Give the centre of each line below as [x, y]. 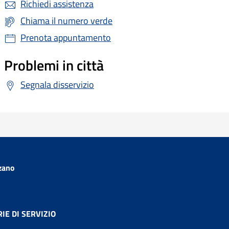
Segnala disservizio [57, 85]
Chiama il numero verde [66, 21]
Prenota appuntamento [66, 38]
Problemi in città [54, 65]
